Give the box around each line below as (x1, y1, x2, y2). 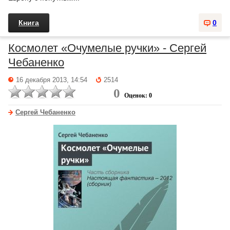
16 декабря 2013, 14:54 (16, 76, 87, 84)
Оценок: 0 (124, 92, 152, 99)
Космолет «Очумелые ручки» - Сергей (8, 42, 206, 54)
